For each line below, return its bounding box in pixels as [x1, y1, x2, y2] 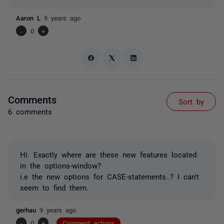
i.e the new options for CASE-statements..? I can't [20, 172, 199, 180]
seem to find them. [20, 183, 88, 191]
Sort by [178, 97, 204, 105]
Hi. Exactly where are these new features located [20, 150, 196, 158]
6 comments [8, 107, 52, 115]
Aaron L [16, 14, 44, 21]
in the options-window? [20, 161, 101, 169]
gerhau [16, 206, 39, 213]
